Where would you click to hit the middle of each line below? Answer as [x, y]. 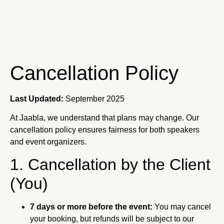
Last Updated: [37, 98]
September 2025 [94, 98]
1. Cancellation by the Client [110, 165]
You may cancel [182, 207]
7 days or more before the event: [91, 207]
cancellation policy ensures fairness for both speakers [105, 129]
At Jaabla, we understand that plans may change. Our [104, 117]
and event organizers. [48, 141]
